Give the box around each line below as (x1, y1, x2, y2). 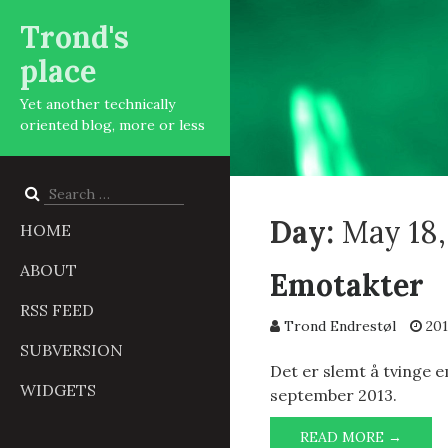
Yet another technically (20, 95, 175, 113)
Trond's (20, 18, 129, 56)
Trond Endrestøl (284, 317, 396, 336)
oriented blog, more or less (20, 116, 205, 134)
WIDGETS (20, 380, 96, 400)
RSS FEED (20, 300, 94, 320)
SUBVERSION (20, 340, 123, 360)
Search (24, 182, 80, 202)
